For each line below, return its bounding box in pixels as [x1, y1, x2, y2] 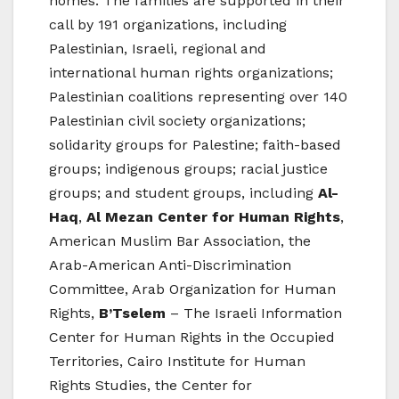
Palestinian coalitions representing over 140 [49, 88, 347, 106]
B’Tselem [99, 305, 166, 322]
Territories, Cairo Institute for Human [49, 353, 305, 370]
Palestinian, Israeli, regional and [49, 40, 266, 58]
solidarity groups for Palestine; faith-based [49, 136, 341, 154]
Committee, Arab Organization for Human [49, 281, 336, 298]
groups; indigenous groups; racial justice [49, 160, 328, 178]
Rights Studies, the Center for [49, 377, 252, 395]
